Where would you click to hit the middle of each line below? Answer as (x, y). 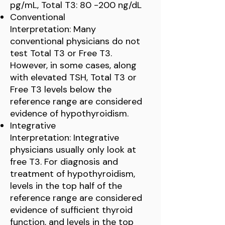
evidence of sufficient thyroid (71, 210)
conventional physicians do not (75, 41)
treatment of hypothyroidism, (73, 174)
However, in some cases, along (73, 65)
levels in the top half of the (66, 186)
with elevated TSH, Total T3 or (73, 77)
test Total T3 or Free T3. (61, 53)
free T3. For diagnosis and (64, 162)
